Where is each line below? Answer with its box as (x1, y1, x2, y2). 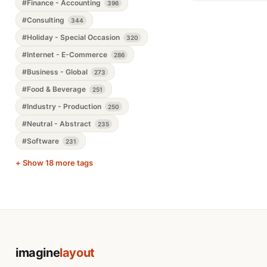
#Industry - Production (22, 102, 103, 111)
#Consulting (22, 15, 66, 24)
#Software (22, 136, 61, 145)
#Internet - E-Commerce (22, 50, 109, 59)
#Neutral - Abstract (22, 119, 93, 128)
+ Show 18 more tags (15, 158, 93, 167)
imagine (15, 246, 60, 260)
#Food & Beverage (22, 85, 88, 94)
